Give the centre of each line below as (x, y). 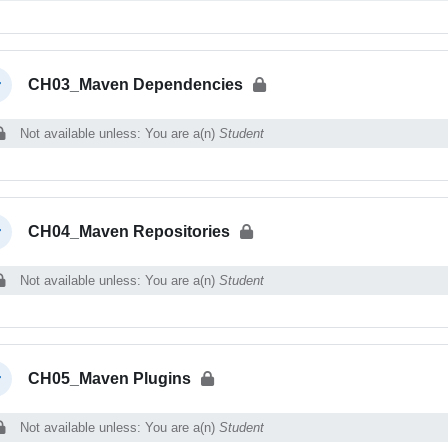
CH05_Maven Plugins (109, 378)
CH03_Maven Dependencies (135, 84)
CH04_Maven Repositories (128, 231)
